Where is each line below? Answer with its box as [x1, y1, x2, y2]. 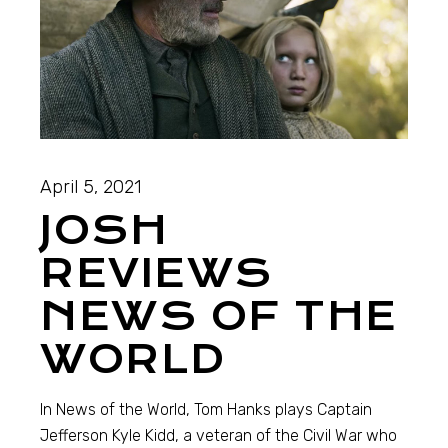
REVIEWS [40, 249, 273, 297]
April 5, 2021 [40, 175, 142, 198]
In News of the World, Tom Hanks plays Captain [40, 399, 373, 419]
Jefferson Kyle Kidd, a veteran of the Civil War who [40, 425, 398, 445]
